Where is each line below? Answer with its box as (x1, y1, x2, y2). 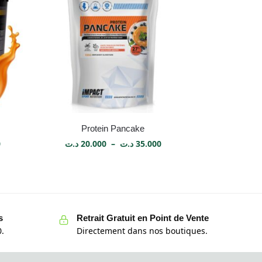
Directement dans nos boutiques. (76, 225, 208, 237)
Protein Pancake (81, 123, 145, 133)
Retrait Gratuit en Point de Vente (76, 212, 209, 223)
